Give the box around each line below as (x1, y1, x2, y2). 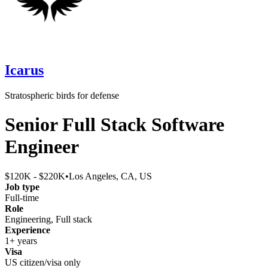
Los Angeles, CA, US (69, 170, 152, 181)
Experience (5, 224, 50, 235)
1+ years (5, 235, 37, 246)
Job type (5, 181, 39, 192)
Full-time (5, 192, 39, 203)
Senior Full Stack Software (5, 114, 224, 136)
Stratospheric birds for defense (5, 90, 119, 100)
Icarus (5, 62, 44, 78)
